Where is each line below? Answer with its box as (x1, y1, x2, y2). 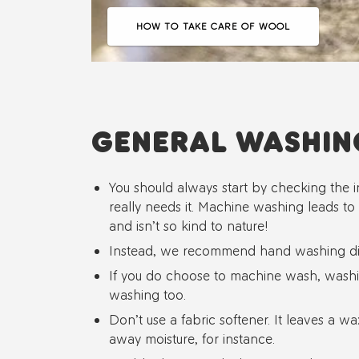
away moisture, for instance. (109, 329, 275, 347)
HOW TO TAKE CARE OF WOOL (136, 20, 290, 32)
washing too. (109, 285, 186, 303)
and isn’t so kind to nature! (109, 216, 268, 234)
